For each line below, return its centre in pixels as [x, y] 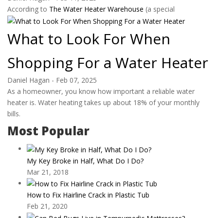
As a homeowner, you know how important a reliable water [101, 91]
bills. [14, 113]
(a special [159, 9]
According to [28, 9]
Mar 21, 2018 [48, 172]
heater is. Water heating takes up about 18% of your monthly [103, 102]
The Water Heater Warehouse [96, 9]
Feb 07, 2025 [76, 80]
